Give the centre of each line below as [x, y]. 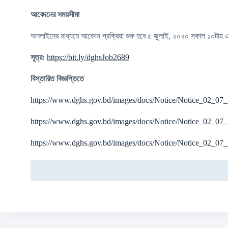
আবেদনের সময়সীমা [55, 15]
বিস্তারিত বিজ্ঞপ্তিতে [57, 79]
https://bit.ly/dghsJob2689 [88, 57]
